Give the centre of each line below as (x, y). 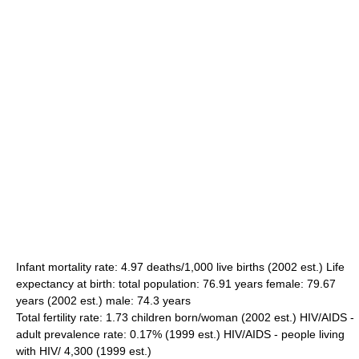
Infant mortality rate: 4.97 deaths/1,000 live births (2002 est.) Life (180, 267)
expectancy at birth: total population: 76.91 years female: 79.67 (176, 284)
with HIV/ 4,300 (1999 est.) (84, 351)
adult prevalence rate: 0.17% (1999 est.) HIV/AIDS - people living (180, 334)
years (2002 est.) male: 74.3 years (103, 301)
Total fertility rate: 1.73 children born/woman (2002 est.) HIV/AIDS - (185, 317)
